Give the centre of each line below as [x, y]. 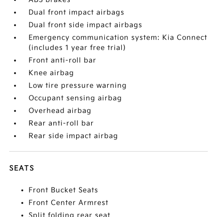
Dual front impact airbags [77, 12]
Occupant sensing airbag [76, 98]
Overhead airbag [60, 111]
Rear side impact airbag [74, 136]
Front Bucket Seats [64, 190]
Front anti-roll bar [63, 60]
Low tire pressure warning [78, 85]
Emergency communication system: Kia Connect [118, 38]
